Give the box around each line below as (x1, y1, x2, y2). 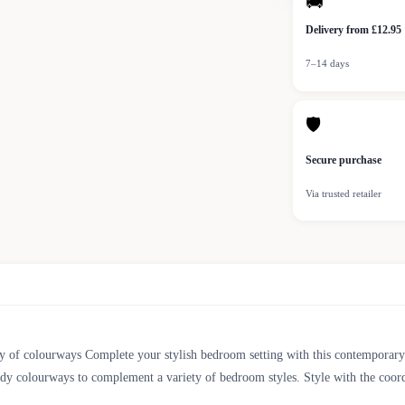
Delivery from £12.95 (306, 24, 401, 37)
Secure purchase (306, 154, 381, 167)
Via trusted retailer (306, 188, 381, 200)
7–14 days (306, 58, 349, 70)
